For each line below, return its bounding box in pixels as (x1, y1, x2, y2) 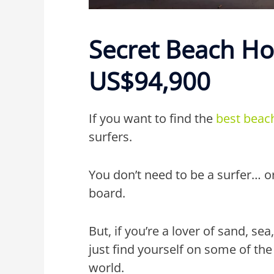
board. (89, 184, 126, 201)
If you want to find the (89, 109, 213, 127)
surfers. (89, 128, 133, 145)
